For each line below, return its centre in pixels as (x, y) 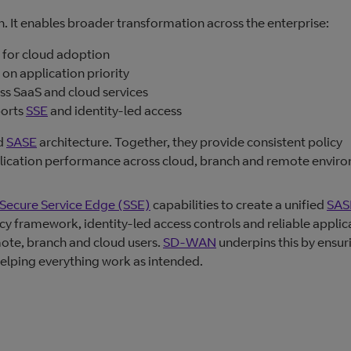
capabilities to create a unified (239, 205)
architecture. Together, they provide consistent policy (190, 142)
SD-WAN (190, 242)
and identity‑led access (115, 111)
